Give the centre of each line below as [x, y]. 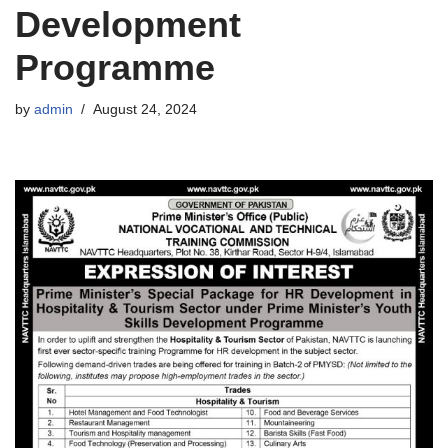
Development [128, 24]
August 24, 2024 [145, 109]
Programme [115, 67]
